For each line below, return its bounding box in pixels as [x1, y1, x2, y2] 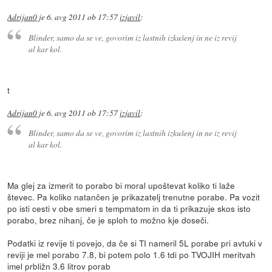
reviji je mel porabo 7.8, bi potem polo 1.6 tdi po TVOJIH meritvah [7, 248, 256, 261]
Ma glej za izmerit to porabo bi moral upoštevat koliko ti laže [7, 179, 236, 192]
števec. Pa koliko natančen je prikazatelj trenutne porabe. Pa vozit [7, 191, 260, 203]
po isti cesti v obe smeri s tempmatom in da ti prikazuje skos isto [7, 202, 251, 215]
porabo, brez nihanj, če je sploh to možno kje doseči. [7, 214, 209, 226]
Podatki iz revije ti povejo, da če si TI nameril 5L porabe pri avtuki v [7, 237, 263, 250]
